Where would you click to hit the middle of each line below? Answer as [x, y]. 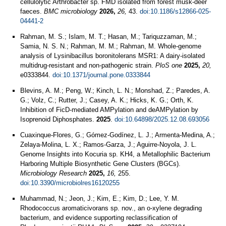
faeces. [32, 11]
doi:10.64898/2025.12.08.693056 [162, 119]
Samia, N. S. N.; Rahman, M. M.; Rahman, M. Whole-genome [111, 46]
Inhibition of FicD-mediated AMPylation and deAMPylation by [109, 110]
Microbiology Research [53, 173]
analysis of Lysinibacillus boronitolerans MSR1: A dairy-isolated [112, 56]
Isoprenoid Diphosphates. [58, 119]
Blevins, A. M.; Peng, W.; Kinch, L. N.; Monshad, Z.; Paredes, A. [115, 91]
